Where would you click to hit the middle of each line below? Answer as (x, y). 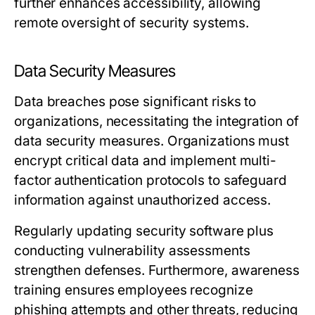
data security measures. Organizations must (152, 141)
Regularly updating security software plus (144, 231)
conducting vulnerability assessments (132, 251)
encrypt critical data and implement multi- (146, 161)
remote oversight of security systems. (131, 23)
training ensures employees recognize (134, 290)
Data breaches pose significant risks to (135, 102)
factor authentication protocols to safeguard (150, 180)
